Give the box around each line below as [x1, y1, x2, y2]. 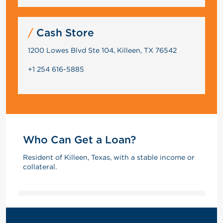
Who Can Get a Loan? [23, 133, 136, 146]
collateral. [23, 162, 57, 171]
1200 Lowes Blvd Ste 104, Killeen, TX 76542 [27, 46, 177, 54]
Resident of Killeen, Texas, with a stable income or [23, 153, 195, 161]
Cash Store [33, 26, 94, 39]
